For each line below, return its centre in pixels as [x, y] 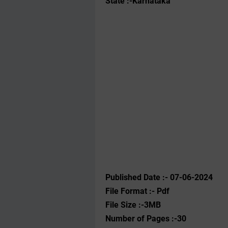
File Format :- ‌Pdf [137, 191]
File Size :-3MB [133, 205]
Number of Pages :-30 [146, 219]
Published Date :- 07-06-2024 [159, 177]
